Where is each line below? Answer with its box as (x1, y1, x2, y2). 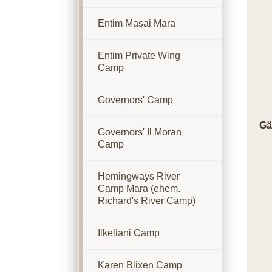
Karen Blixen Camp (97, 260, 182, 270)
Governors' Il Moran (97, 127, 182, 137)
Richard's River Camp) (97, 195, 195, 206)
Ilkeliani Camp (97, 228, 160, 238)
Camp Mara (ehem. (97, 183, 180, 194)
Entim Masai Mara (97, 18, 175, 29)
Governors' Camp (97, 95, 173, 105)
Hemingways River (97, 171, 180, 182)
